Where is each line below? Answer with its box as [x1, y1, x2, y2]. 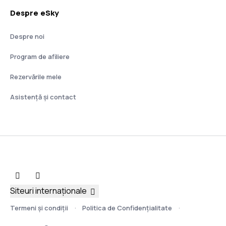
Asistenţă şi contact [10, 92, 76, 101]
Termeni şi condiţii [10, 203, 68, 212]
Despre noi [10, 32, 44, 41]
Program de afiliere [10, 52, 70, 61]
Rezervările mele [10, 72, 62, 81]
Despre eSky [10, 8, 59, 18]
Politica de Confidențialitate [82, 203, 172, 212]
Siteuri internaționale [10, 185, 87, 196]
